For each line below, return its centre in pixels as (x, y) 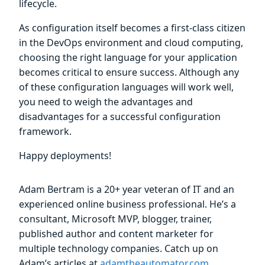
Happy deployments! (65, 155)
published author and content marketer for (116, 233)
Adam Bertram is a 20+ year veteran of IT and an (127, 189)
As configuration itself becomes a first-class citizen (132, 28)
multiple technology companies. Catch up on (119, 248)
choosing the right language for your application (128, 57)
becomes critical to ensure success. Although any (129, 72)
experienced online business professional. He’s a (127, 204)
